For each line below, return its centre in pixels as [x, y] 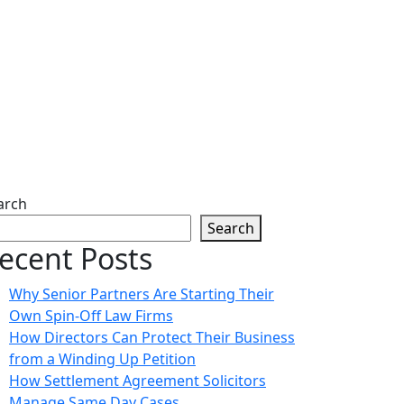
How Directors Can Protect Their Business [152, 337]
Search [231, 228]
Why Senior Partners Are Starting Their [142, 294]
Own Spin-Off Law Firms [91, 316]
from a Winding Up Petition [102, 359]
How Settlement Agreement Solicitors [138, 381]
